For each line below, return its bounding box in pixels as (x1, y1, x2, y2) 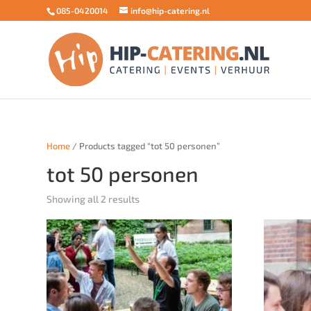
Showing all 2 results (47, 192, 140, 205)
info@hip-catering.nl (131, 6, 210, 15)
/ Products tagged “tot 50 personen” (70, 140, 221, 151)
